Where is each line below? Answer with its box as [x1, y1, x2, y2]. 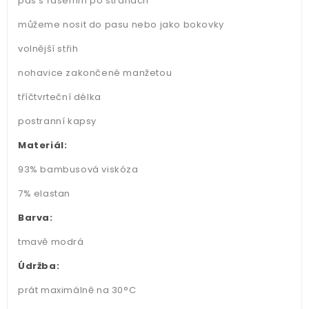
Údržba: [18, 259, 60, 272]
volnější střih [18, 41, 79, 55]
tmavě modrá [18, 235, 84, 248]
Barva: [18, 210, 53, 224]
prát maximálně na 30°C [18, 283, 137, 297]
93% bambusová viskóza [18, 162, 139, 176]
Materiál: [18, 138, 68, 152]
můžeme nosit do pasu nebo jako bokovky [18, 17, 224, 31]
